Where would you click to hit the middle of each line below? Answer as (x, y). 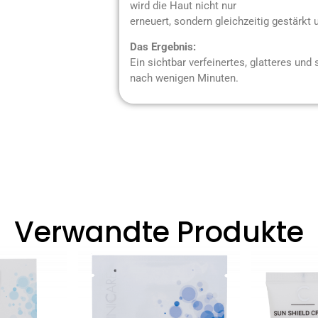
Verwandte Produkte (159, 232)
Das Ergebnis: (163, 47)
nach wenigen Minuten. (184, 78)
